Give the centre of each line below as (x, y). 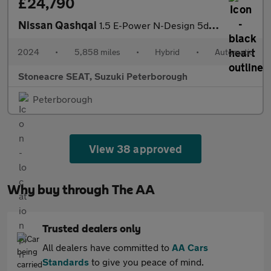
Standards (66, 262)
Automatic (234, 52)
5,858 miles (97, 52)
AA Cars (190, 247)
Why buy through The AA (81, 190)
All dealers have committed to (107, 247)
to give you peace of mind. (146, 262)
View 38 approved (135, 149)
